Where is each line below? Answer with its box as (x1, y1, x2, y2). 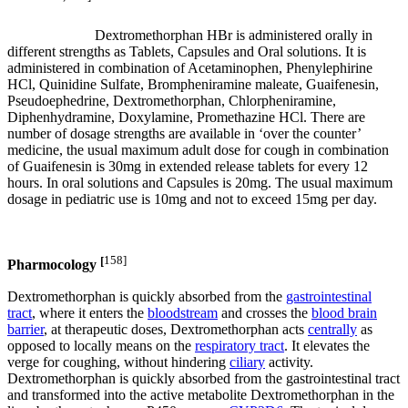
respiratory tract (195, 337, 284, 353)
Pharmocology (7, 257, 100, 273)
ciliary (229, 353, 265, 370)
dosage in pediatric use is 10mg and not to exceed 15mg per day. (7, 191, 377, 208)
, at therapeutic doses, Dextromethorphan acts (44, 321, 308, 337)
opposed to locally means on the (7, 337, 195, 353)
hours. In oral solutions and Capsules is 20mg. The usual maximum (7, 175, 393, 191)
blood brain (311, 304, 377, 321)
